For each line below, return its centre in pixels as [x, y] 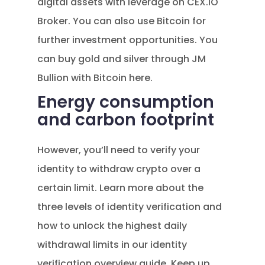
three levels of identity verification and [130, 207]
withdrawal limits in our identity [112, 245]
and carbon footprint [126, 120]
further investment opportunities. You [128, 40]
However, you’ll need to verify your [119, 150]
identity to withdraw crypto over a [119, 169]
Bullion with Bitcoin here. [95, 78]
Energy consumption [126, 102]
